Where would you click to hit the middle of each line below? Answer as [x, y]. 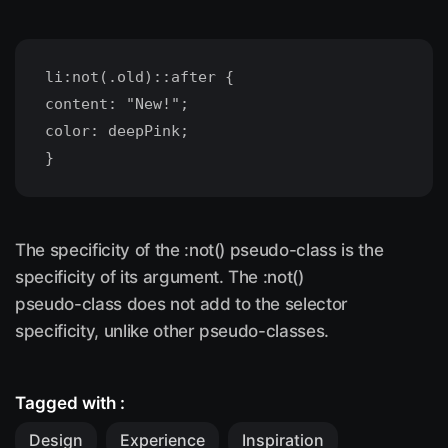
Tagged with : [70, 403]
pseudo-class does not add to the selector [182, 304]
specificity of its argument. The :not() [159, 277]
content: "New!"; [117, 104]
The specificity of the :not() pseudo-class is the [199, 250]
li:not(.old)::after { [139, 77]
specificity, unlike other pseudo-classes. [172, 331]
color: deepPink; [117, 131]
